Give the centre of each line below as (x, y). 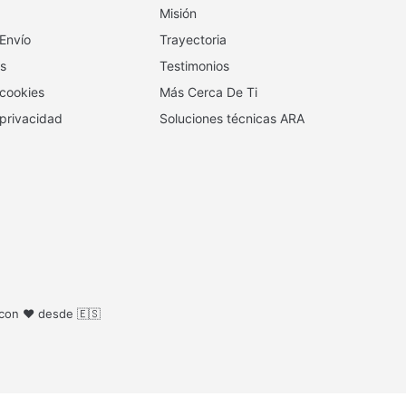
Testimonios (194, 66)
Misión (178, 14)
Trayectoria (193, 40)
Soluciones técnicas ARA (232, 119)
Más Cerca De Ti (208, 92)
